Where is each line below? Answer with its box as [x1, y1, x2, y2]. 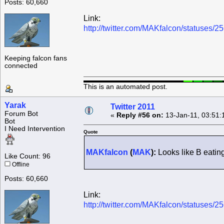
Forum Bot [4, 110, 38, 118]
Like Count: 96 [4, 152, 50, 160]
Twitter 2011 [110, 102, 155, 111]
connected [4, 62, 37, 70]
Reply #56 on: [116, 111, 163, 119]
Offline [10, 161, 29, 168]
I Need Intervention [4, 125, 65, 133]
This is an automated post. [83, 82, 167, 90]
